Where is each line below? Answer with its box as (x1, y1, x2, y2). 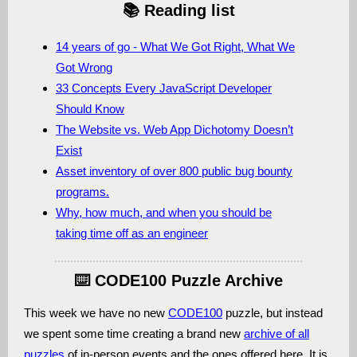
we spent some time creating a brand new (24, 327, 244, 340)
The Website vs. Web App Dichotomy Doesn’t (56, 123, 293, 136)
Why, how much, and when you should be (56, 206, 272, 219)
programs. (56, 185, 109, 198)
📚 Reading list (122, 2, 235, 19)
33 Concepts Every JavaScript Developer (56, 81, 272, 95)
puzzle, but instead (222, 306, 323, 320)
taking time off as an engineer (56, 226, 208, 240)
